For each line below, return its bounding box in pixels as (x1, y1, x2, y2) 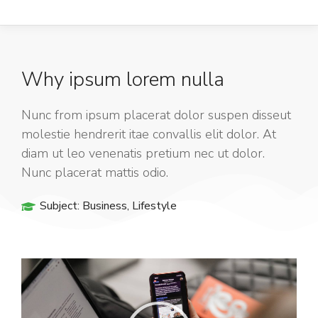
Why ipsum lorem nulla (21, 66, 224, 93)
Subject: (40, 198, 79, 214)
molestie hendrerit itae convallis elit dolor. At (21, 126, 276, 143)
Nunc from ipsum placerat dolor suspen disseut (21, 106, 291, 124)
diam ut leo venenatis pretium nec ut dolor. (21, 145, 265, 162)
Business (82, 198, 127, 214)
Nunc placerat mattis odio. (21, 164, 168, 181)
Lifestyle (132, 198, 177, 214)
